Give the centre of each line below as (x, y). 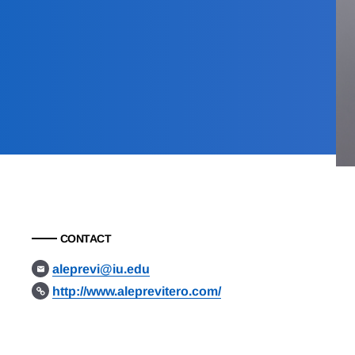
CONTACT (86, 238)
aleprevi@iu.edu (101, 269)
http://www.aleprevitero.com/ (137, 291)
